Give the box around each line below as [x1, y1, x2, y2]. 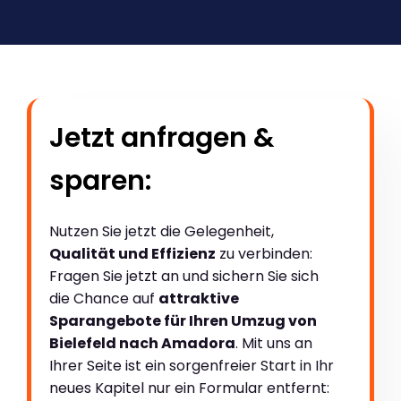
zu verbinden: [216, 243, 312, 265]
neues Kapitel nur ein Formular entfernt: [49, 378, 329, 399]
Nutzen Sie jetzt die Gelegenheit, [49, 221, 274, 243]
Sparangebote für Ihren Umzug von [49, 311, 317, 332]
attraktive [158, 288, 239, 310]
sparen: [49, 162, 151, 200]
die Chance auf [49, 288, 158, 310]
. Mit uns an [235, 333, 312, 354]
